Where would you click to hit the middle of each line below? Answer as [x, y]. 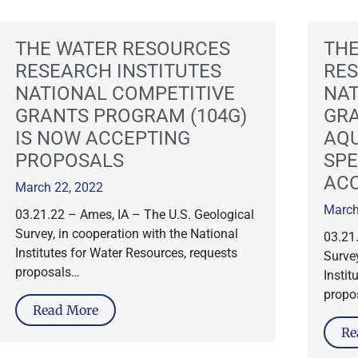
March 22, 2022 [59, 187]
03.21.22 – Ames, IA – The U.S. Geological [134, 215]
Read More [65, 310]
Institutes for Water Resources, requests [126, 253]
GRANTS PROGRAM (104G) [131, 116]
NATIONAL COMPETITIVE [125, 93]
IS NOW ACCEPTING [102, 138]
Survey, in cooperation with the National [126, 234]
